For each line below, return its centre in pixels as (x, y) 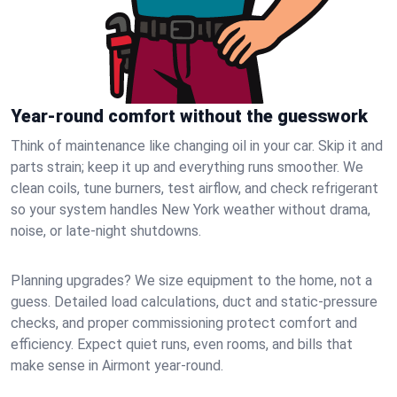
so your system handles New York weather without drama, (191, 210)
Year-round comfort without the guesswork (189, 116)
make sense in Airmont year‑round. (117, 366)
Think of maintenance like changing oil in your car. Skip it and (197, 146)
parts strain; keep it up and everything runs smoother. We (187, 167)
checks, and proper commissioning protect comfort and (184, 323)
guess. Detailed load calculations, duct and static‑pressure (194, 302)
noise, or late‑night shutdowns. (106, 231)
